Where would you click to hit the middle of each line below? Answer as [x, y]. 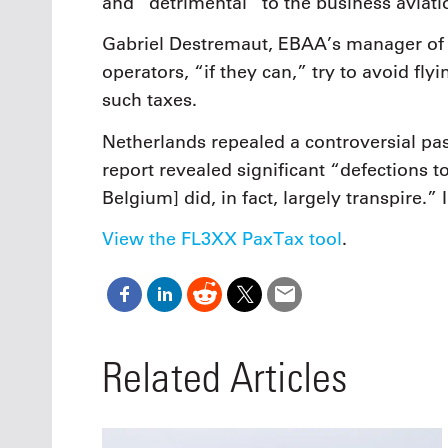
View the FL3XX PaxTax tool [222, 239]
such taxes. [149, 100]
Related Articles [224, 376]
